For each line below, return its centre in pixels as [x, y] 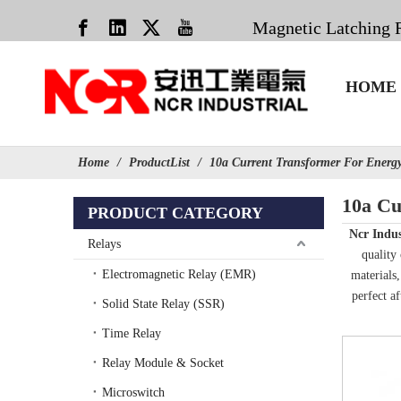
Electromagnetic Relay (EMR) [179, 274]
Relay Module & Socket [163, 363]
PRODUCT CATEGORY [175, 213]
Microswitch [133, 392]
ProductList [159, 162]
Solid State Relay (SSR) [163, 303]
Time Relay [132, 333]
